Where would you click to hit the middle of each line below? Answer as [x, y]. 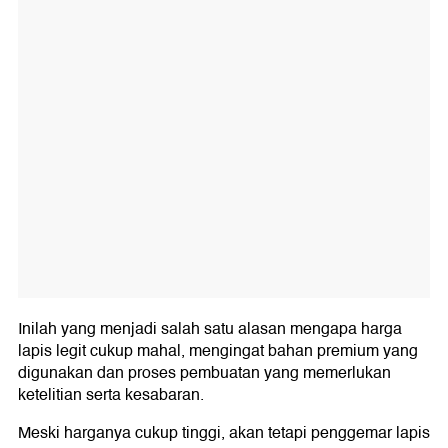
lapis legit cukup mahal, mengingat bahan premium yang [218, 351]
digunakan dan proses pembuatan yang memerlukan [204, 373]
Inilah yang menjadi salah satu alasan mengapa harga [210, 329]
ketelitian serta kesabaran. [111, 395]
